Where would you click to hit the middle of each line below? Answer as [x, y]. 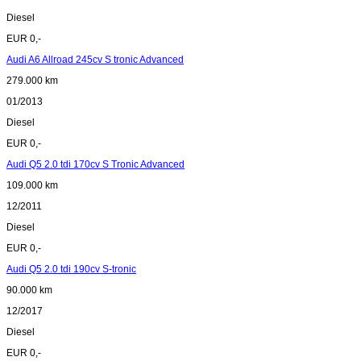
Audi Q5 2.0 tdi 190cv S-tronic [71, 270]
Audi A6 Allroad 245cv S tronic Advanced [95, 60]
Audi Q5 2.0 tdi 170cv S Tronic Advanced [95, 165]
